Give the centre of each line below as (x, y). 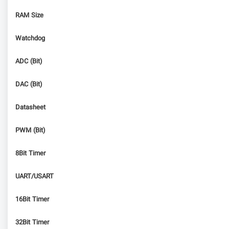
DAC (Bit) (29, 85)
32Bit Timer (32, 223)
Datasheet (30, 108)
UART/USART (35, 177)
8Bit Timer (30, 154)
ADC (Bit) (29, 62)
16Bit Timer (32, 200)
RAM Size (29, 16)
